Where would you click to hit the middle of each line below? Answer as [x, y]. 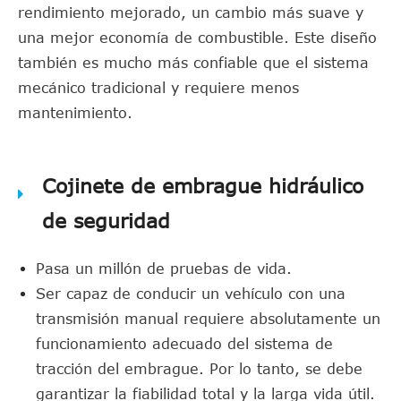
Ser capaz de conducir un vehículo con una [191, 294]
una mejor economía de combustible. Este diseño [197, 38]
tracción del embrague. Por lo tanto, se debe [199, 369]
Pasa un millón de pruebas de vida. [164, 269]
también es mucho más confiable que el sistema [193, 63]
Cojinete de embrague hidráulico [203, 185]
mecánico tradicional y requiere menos [158, 88]
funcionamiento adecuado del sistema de [184, 344]
